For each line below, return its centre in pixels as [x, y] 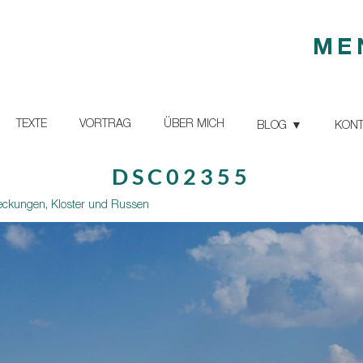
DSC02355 [181, 176]
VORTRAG [105, 125]
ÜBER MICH [194, 125]
